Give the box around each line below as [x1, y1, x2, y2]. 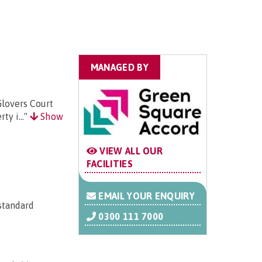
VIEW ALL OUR [96, 146, 163, 157]
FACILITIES [86, 158, 133, 170]
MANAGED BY [90, 62, 149, 73]
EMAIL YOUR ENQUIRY [95, 191, 195, 202]
